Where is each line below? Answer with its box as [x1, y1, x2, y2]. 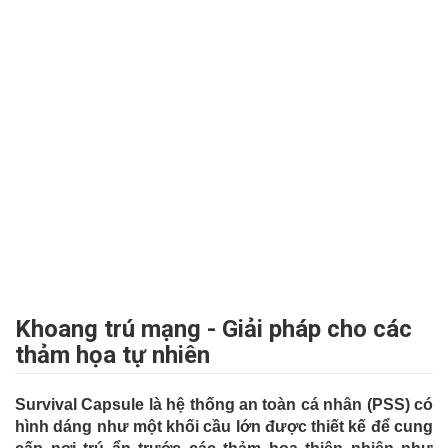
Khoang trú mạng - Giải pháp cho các [15, 314, 412, 343]
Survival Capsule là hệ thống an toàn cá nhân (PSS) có [15, 395, 433, 413]
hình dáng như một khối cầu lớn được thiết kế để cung [15, 417, 433, 435]
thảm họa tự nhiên [15, 340, 210, 369]
